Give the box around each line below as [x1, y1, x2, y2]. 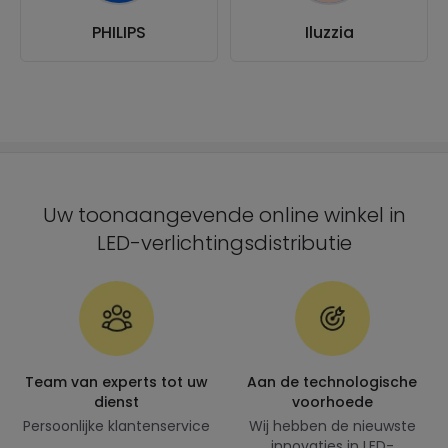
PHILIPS [92, 21, 146, 44]
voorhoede [291, 392, 373, 412]
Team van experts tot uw [24, 372, 208, 392]
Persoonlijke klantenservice [22, 416, 210, 436]
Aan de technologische [247, 372, 417, 392]
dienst [93, 392, 139, 412]
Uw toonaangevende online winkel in [42, 201, 406, 229]
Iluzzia [304, 21, 354, 44]
